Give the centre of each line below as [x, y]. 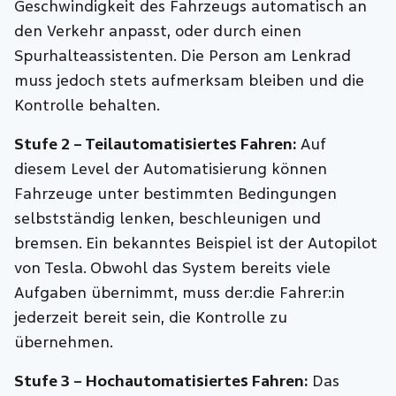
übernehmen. [64, 343]
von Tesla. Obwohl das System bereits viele [173, 269]
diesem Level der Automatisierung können [171, 170]
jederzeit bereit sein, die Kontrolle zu [151, 318]
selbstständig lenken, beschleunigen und [168, 219]
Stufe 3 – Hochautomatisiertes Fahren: [161, 382]
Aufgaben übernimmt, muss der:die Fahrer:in [180, 293]
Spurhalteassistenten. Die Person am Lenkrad [183, 57]
